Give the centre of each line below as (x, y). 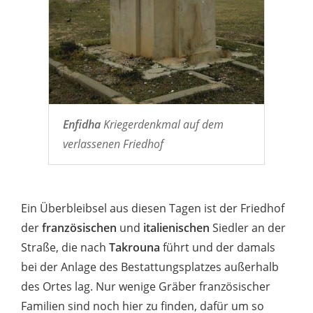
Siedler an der (248, 227)
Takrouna (134, 247)
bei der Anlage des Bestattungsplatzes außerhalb (150, 267)
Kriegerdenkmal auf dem (162, 124)
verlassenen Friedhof (113, 144)
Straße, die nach (65, 247)
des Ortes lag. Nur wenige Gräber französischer (146, 286)
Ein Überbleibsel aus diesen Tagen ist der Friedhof (153, 208)
